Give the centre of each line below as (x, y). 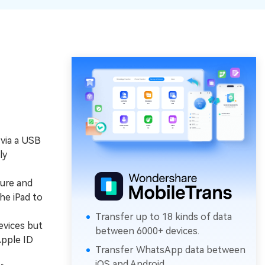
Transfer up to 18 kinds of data (163, 217)
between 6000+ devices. (147, 231)
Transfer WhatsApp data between (170, 250)
